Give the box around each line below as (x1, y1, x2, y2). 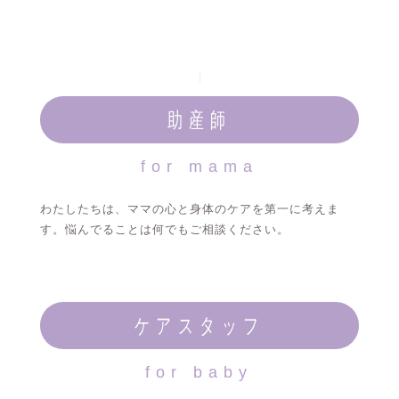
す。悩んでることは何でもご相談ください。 (39, 223, 289, 237)
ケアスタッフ (134, 313, 265, 338)
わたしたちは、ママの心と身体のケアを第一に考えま (39, 202, 339, 216)
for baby (145, 363, 254, 382)
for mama (140, 158, 258, 176)
